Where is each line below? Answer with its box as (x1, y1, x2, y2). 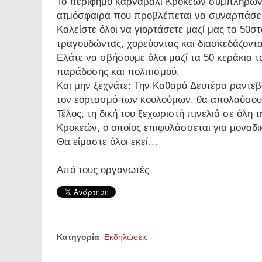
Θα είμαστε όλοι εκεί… (57, 136, 158, 147)
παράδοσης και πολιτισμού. (57, 66, 180, 77)
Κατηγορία (57, 232, 99, 242)
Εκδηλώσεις (104, 232, 148, 242)
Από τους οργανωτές (57, 164, 149, 175)
